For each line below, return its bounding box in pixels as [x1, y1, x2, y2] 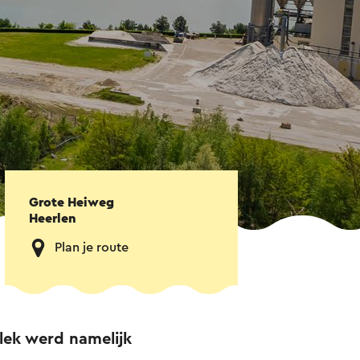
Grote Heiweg [29, 196, 114, 210]
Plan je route [55, 241, 129, 255]
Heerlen [29, 212, 76, 226]
